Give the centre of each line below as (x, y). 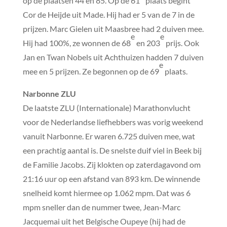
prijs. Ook (181, 43)
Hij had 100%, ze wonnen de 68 (77, 43)
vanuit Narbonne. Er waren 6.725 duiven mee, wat (109, 136)
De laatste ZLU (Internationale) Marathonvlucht (106, 107)
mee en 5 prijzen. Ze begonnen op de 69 (91, 71)
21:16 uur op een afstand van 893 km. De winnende (111, 178)
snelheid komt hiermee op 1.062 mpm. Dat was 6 (106, 193)
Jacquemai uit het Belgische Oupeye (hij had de (104, 221)
